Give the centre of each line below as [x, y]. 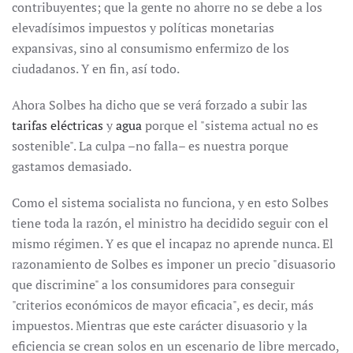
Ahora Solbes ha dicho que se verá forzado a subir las [160, 105]
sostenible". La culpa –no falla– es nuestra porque [150, 146]
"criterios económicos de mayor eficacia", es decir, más [163, 305]
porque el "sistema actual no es [230, 125]
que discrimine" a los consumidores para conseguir [153, 284]
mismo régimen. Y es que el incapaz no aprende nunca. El [173, 243]
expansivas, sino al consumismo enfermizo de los [150, 48]
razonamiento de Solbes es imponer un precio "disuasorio [174, 264]
